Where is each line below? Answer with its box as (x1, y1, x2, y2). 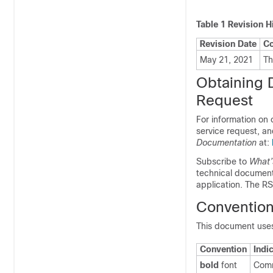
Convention (200, 244, 247, 254)
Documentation (196, 138, 257, 147)
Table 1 (196, 19, 228, 29)
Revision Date (200, 39, 257, 49)
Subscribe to (196, 157, 249, 166)
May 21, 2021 (200, 55, 253, 65)
